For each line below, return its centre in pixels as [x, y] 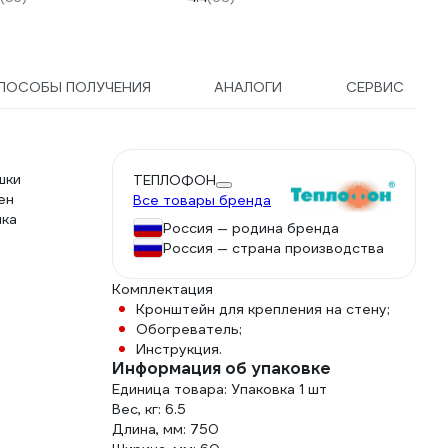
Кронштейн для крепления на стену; [263, 309]
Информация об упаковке [221, 368]
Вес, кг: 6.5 [149, 409]
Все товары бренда [202, 200]
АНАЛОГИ [248, 87]
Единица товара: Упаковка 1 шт [219, 389]
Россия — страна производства [273, 248]
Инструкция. [179, 349]
